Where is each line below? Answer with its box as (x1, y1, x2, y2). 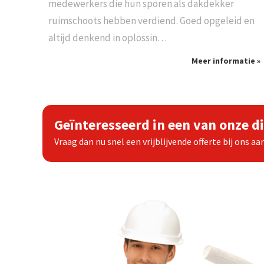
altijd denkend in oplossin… (48, 31, 167, 45)
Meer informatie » (191, 55, 260, 67)
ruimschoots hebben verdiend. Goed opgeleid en (48, 14, 255, 28)
